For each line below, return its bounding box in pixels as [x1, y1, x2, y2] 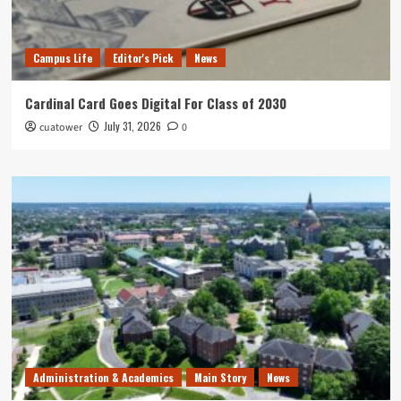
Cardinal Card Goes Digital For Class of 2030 [24, 93, 286, 114]
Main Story [193, 370, 246, 386]
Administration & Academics [32, 370, 174, 386]
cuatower [38, 120, 82, 136]
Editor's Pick [112, 50, 174, 66]
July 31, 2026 [103, 118, 161, 134]
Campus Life [32, 50, 92, 66]
